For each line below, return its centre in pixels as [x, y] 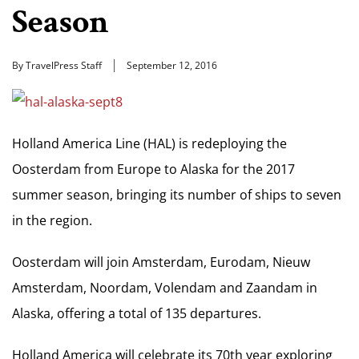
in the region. [52, 220]
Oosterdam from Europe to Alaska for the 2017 [153, 169]
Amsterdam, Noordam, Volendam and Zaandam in [165, 288]
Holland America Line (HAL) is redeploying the [149, 143]
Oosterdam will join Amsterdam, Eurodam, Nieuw [161, 262]
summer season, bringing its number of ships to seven [177, 195]
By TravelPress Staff [57, 65]
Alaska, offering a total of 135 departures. [137, 313]
